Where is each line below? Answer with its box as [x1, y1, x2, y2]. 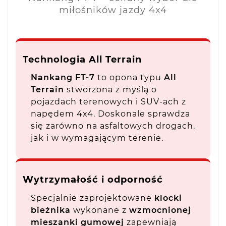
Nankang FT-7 [31, 73, 95, 83]
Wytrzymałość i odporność [23, 174, 163, 186]
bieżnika [31, 205, 71, 215]
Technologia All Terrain [23, 53, 142, 65]
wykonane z [71, 205, 129, 215]
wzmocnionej [129, 205, 191, 215]
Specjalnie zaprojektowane [31, 193, 154, 203]
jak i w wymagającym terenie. [31, 133, 163, 143]
